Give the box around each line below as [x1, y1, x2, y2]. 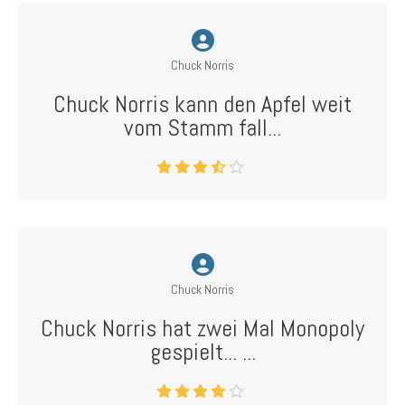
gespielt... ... [149, 337, 256, 367]
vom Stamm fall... [124, 113, 281, 143]
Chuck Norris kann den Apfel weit [53, 89, 352, 119]
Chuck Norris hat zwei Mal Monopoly [41, 314, 364, 344]
